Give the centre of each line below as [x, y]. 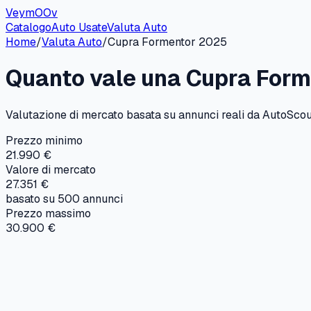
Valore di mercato [51, 169]
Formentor [169, 42]
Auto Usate [79, 27]
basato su [32, 199]
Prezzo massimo [48, 213]
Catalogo [28, 27]
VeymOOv [32, 13]
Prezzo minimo [44, 140]
